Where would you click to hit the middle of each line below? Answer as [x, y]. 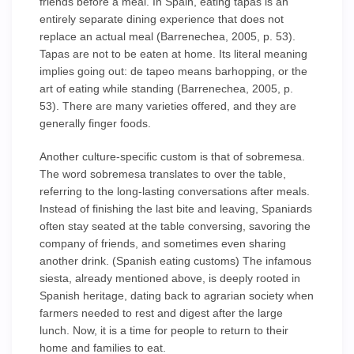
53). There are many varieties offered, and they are [168, 106]
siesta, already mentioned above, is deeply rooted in [170, 278]
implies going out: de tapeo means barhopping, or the [173, 71]
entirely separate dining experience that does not [162, 19]
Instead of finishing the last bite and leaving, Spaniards [176, 209]
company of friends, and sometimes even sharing [163, 243]
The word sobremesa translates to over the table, [163, 174]
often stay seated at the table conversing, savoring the [175, 226]
